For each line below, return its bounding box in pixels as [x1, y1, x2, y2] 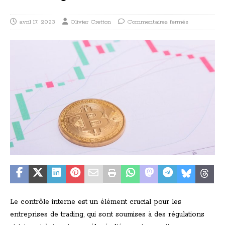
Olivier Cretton [70, 18, 111, 26]
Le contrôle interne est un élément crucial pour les [10, 197, 181, 207]
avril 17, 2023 [19, 18, 55, 26]
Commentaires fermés [127, 18, 188, 26]
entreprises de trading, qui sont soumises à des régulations [10, 210, 204, 219]
